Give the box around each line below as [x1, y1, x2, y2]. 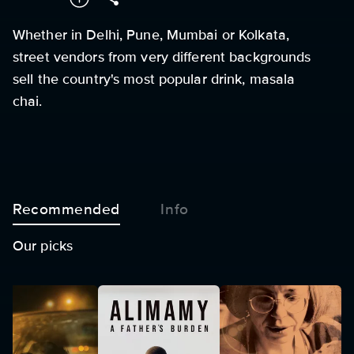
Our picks [13, 237, 73, 254]
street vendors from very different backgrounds [13, 47, 311, 66]
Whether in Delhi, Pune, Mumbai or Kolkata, [13, 25, 290, 43]
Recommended [13, 199, 121, 219]
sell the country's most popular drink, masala [13, 70, 296, 88]
